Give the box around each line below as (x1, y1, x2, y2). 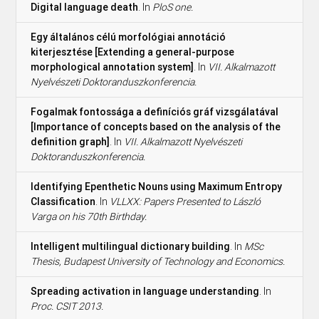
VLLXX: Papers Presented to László (110, 194, 261, 208)
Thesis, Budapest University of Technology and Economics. (31, 254, 286, 268)
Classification (31, 194, 96, 208)
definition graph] (31, 135, 110, 148)
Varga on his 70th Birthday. (31, 209, 147, 223)
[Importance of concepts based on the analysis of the (31, 120, 281, 133)
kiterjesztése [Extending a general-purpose (31, 45, 235, 58)
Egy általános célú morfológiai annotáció (31, 30, 226, 43)
